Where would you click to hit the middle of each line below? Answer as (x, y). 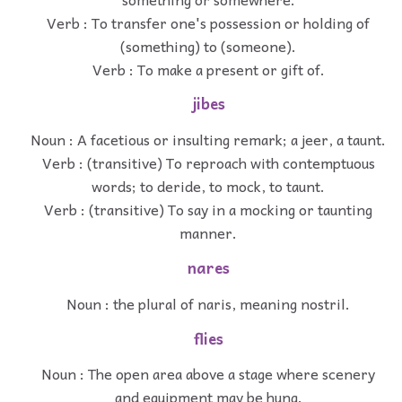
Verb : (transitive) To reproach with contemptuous (208, 163)
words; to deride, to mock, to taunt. (208, 186)
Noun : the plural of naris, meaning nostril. (208, 303)
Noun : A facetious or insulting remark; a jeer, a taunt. (208, 140)
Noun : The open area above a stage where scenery (208, 374)
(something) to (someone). (208, 45)
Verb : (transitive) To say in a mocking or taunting (208, 210)
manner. (208, 233)
